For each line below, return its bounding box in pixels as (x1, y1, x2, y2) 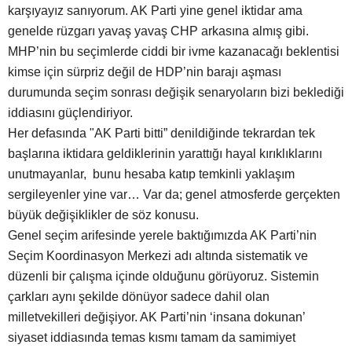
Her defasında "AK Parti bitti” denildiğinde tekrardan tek (8, 126, 315, 141)
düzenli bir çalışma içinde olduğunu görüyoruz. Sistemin (8, 269, 319, 284)
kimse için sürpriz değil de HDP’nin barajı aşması (8, 65, 281, 79)
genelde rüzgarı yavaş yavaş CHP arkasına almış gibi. (8, 24, 309, 38)
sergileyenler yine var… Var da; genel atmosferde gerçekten (8, 188, 340, 202)
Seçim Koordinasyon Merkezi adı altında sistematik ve (8, 249, 308, 263)
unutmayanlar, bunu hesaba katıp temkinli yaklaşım (8, 167, 295, 181)
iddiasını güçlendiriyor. (8, 106, 133, 120)
